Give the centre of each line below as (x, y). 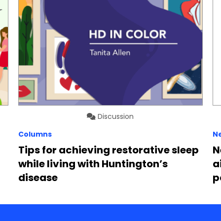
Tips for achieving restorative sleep (109, 150)
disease (38, 178)
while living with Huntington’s (93, 164)
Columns (35, 134)
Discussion (115, 117)
